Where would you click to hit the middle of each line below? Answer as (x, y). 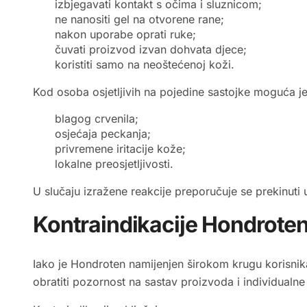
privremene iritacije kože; (120, 149)
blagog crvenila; (97, 119)
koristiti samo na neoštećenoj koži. (145, 65)
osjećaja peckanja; (103, 134)
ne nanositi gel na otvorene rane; (139, 20)
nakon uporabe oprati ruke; (125, 35)
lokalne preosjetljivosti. (114, 164)
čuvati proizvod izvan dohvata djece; (151, 50)
